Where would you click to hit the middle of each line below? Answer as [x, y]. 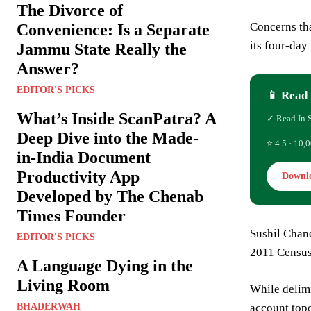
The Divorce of [70, 11]
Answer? [48, 69]
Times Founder [71, 216]
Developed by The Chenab [110, 197]
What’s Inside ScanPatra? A [117, 119]
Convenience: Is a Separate [113, 30]
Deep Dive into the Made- [108, 138]
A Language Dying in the [105, 266]
